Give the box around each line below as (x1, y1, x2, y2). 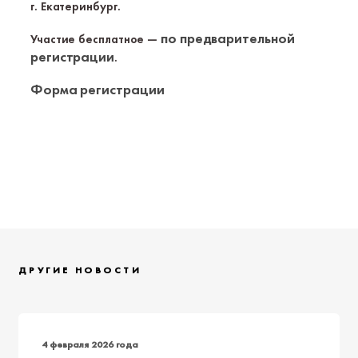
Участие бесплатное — (30, 31, 161, 47)
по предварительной (161, 29, 295, 47)
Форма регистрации (30, 80, 165, 98)
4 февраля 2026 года (42, 338, 138, 351)
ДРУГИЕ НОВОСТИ (18, 264, 142, 276)
